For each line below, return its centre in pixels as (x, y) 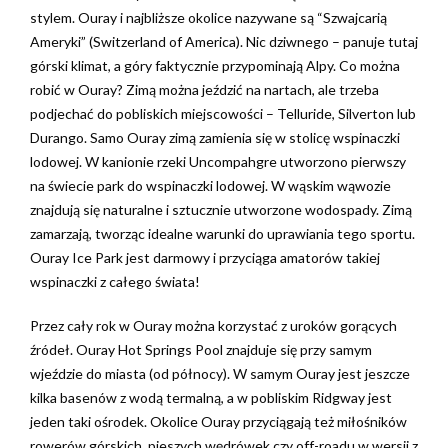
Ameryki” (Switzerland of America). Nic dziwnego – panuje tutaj (224, 41)
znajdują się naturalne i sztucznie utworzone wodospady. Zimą (221, 209)
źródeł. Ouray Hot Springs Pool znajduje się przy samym (201, 349)
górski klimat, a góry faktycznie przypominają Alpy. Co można (215, 65)
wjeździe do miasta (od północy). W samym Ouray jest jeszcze (220, 373)
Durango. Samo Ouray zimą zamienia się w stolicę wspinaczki (215, 137)
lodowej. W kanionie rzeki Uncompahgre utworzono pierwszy (218, 161)
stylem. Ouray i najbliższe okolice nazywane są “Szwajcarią (208, 17)
